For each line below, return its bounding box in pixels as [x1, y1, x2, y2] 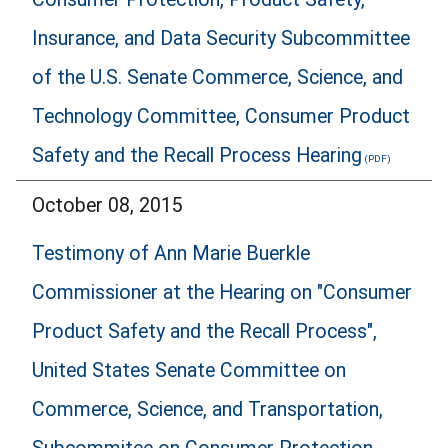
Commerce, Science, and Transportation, [32, 398, 383, 422]
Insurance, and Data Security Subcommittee [32, 27, 410, 51]
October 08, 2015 [32, 193, 183, 217]
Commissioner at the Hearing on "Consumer [32, 281, 412, 305]
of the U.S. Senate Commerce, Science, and [32, 66, 403, 90]
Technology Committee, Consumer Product [32, 105, 410, 129]
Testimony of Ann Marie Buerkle [32, 242, 310, 266]
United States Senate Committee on [32, 359, 346, 383]
